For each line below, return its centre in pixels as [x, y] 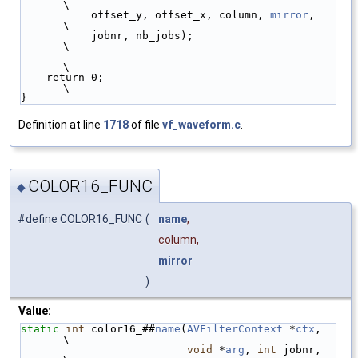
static [40, 329]
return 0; [34, 77]
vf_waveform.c [201, 124]
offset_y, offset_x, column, [181, 14]
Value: [35, 311]
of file [145, 124]
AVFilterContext [235, 329]
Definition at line [61, 124]
